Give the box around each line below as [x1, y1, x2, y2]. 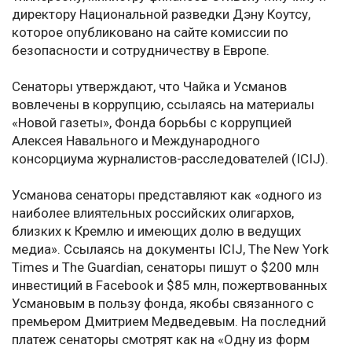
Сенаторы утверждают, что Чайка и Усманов [12, 79, 287, 95]
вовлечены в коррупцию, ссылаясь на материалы [12, 97, 314, 113]
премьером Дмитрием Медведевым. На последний [12, 313, 326, 330]
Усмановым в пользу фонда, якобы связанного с [12, 295, 313, 312]
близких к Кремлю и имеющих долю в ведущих [12, 223, 301, 240]
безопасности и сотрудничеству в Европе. [12, 42, 269, 59]
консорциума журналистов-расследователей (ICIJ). [12, 151, 328, 167]
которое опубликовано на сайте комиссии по [12, 24, 288, 41]
